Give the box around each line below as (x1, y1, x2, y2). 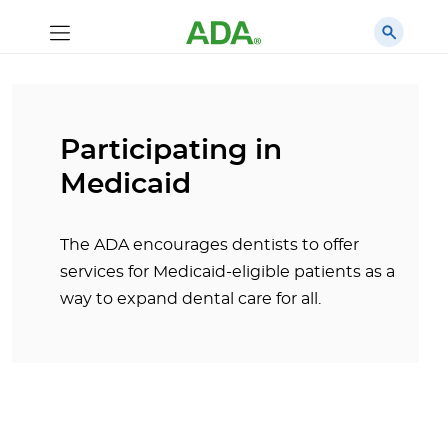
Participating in (60, 137, 282, 165)
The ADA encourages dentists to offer (60, 237, 359, 253)
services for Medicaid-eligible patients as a (60, 264, 395, 280)
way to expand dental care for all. (60, 291, 325, 307)
